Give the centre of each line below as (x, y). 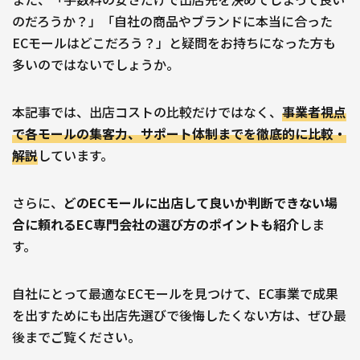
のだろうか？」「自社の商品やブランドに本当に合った (172, 21)
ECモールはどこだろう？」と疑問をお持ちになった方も (174, 43)
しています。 (76, 155)
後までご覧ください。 (76, 337)
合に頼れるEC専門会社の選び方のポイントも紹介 (155, 225)
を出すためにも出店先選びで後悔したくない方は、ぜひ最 (179, 315)
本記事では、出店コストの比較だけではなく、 (147, 112)
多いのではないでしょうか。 (96, 65)
